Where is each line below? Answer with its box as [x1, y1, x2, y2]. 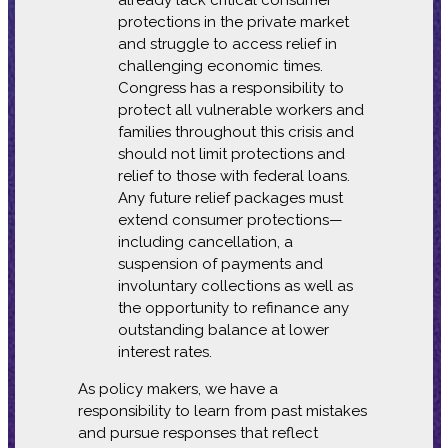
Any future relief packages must [117, 188, 343, 207]
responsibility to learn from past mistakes [77, 401, 367, 420]
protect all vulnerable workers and [117, 100, 364, 119]
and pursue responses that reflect [77, 423, 318, 442]
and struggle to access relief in [117, 34, 337, 53]
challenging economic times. [117, 56, 323, 75]
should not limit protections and [117, 144, 345, 163]
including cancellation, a [117, 232, 293, 251]
